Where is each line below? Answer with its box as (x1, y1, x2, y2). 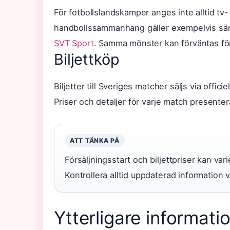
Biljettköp (54, 50, 120, 68)
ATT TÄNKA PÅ (70, 137, 120, 144)
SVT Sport (54, 38, 94, 48)
